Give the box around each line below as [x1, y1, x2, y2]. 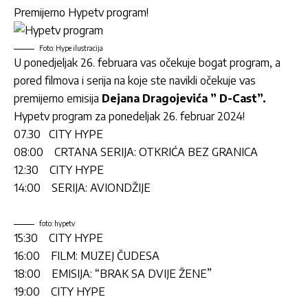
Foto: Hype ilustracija [39, 44, 103, 53]
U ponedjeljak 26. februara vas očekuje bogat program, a [14, 56, 280, 70]
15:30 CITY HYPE [14, 231, 103, 245]
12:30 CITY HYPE [14, 163, 104, 177]
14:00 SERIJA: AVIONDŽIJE [14, 181, 151, 195]
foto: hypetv [39, 219, 75, 228]
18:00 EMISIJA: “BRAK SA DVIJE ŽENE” [14, 267, 212, 281]
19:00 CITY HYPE [14, 285, 105, 299]
